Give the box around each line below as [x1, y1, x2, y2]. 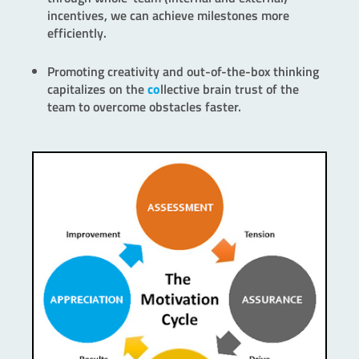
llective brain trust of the [160, 79, 299, 99]
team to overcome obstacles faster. [47, 97, 241, 117]
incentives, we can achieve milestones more [47, 6, 289, 26]
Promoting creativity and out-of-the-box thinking [47, 62, 319, 82]
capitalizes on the [47, 79, 147, 99]
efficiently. [47, 23, 107, 43]
